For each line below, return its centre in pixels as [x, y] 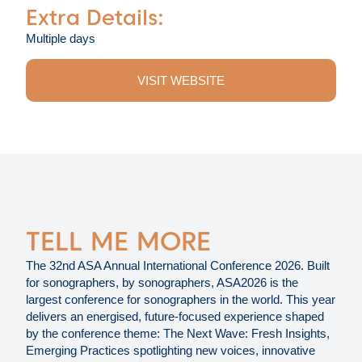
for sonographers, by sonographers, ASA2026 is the [162, 283]
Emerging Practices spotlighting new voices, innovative [170, 351]
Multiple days [61, 38]
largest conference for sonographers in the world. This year [181, 300]
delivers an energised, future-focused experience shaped [175, 317]
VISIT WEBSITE [181, 80]
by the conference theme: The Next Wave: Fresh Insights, [178, 334]
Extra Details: [95, 17]
